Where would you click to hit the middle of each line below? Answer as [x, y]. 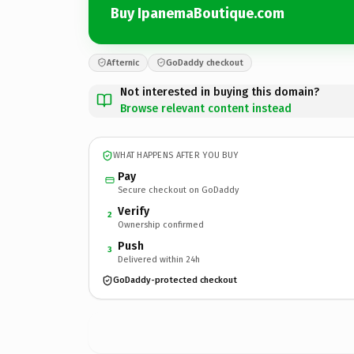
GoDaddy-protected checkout [175, 280]
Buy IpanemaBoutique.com [198, 13]
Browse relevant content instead [206, 108]
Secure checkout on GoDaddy [178, 190]
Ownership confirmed [161, 224]
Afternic [123, 62]
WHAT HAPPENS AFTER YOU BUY [176, 155]
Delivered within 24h [159, 259]
